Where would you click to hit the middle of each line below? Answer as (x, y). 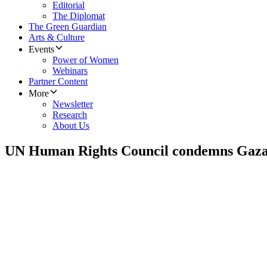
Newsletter (73, 104)
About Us (71, 126)
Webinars (70, 71)
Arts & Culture (57, 38)
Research (70, 115)
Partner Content (58, 82)
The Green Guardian (68, 27)
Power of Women (86, 60)
